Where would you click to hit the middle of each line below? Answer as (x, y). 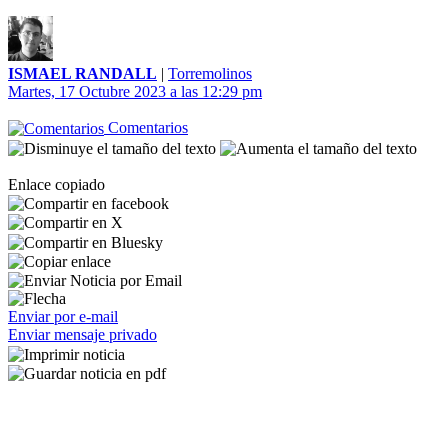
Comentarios (146, 127)
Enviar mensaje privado (82, 335)
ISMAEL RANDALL (82, 73)
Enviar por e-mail (63, 317)
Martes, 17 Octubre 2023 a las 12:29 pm (135, 91)
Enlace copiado (56, 184)
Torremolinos (210, 73)
